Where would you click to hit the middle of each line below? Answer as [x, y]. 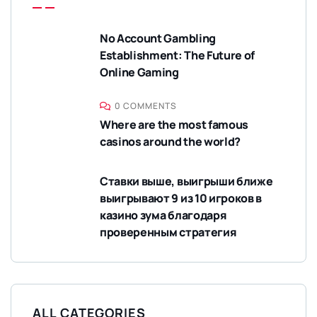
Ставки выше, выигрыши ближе [186, 181]
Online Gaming [139, 73]
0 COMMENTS [146, 106]
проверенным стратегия [168, 232]
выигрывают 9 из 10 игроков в [181, 198]
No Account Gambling [158, 39]
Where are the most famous [174, 125]
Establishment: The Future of [178, 56]
